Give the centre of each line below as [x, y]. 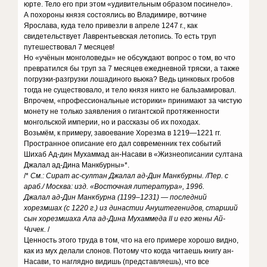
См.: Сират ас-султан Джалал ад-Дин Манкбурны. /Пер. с [129, 176]
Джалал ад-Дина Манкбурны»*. [79, 165]
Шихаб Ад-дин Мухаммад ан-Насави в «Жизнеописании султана [133, 154]
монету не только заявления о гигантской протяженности [122, 111]
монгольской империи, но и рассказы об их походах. [112, 122]
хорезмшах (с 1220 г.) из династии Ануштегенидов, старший [131, 208]
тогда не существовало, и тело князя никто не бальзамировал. [130, 90]
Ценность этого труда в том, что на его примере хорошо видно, [131, 240]
